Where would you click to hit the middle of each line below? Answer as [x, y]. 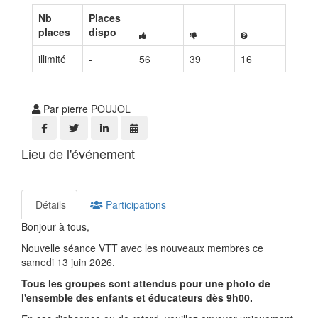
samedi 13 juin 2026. [70, 262]
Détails [49, 205]
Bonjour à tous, [57, 227]
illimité [52, 59]
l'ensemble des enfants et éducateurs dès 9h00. [137, 298]
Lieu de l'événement [78, 154]
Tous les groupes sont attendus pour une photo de [146, 284]
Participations [135, 205]
